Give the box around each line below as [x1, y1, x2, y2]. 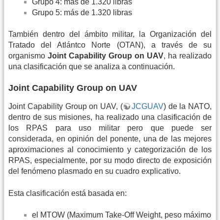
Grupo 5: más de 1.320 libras [32, 8, 132, 17]
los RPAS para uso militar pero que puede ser [8, 124, 212, 133]
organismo [8, 52, 48, 60]
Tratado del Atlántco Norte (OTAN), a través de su [8, 41, 212, 50]
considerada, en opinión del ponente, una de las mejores [8, 135, 212, 143]
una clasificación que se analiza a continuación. [8, 62, 175, 71]
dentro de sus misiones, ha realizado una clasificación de [8, 113, 212, 122]
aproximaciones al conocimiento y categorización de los [8, 145, 212, 154]
